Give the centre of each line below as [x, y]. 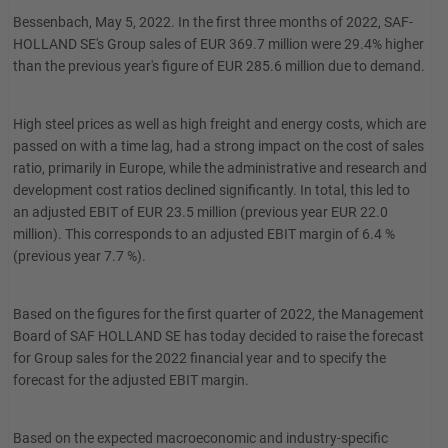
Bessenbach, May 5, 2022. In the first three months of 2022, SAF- [213, 22]
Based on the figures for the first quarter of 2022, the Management [218, 314]
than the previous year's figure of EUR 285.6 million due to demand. [219, 66]
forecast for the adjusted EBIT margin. [131, 380]
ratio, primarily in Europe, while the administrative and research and [220, 168]
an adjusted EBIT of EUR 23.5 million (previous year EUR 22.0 [200, 212]
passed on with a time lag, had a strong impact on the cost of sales [218, 146]
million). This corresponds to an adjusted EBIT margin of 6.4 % [204, 234]
